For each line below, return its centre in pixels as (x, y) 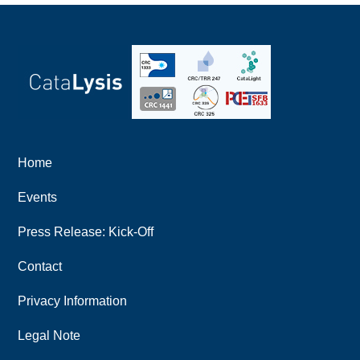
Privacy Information (73, 301)
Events (38, 197)
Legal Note (49, 335)
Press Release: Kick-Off (86, 231)
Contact (40, 266)
